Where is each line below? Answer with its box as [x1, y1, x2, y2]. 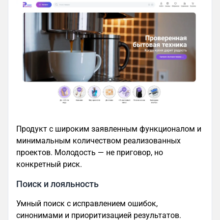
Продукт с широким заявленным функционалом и [16, 124, 201, 134]
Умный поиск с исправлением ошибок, [16, 198, 158, 208]
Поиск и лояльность [16, 179, 99, 189]
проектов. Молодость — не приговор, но [16, 147, 163, 157]
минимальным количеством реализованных [16, 136, 181, 145]
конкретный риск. [16, 159, 82, 169]
